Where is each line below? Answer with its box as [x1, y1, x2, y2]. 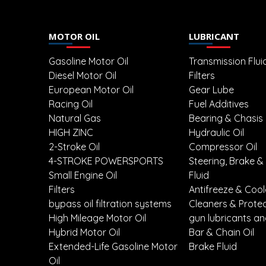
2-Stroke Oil [49, 141, 100, 153]
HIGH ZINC [49, 126, 93, 139]
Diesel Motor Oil [49, 69, 116, 82]
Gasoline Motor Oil [49, 55, 128, 68]
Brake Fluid [189, 240, 237, 253]
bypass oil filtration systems [49, 198, 172, 210]
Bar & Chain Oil [189, 226, 254, 239]
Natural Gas [49, 112, 101, 125]
